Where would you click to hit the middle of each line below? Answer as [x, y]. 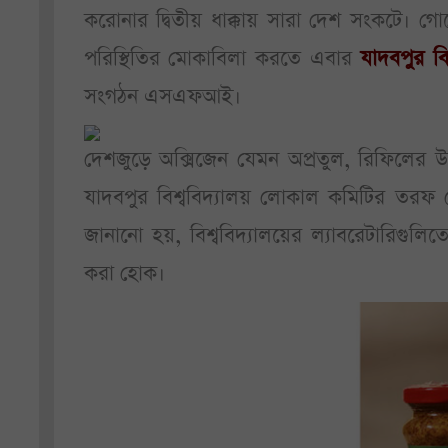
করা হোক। [124, 273]
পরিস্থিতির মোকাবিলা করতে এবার [222, 58]
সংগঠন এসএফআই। [162, 96]
